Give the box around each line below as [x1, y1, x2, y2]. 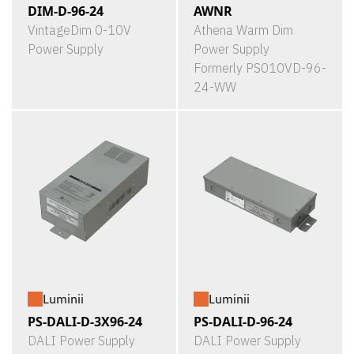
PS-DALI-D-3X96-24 [28, 313, 142, 330]
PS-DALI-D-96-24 [194, 313, 292, 330]
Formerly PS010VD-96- [194, 60, 326, 76]
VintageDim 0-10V [28, 22, 131, 38]
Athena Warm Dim [194, 22, 293, 38]
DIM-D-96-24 [28, 2, 104, 20]
